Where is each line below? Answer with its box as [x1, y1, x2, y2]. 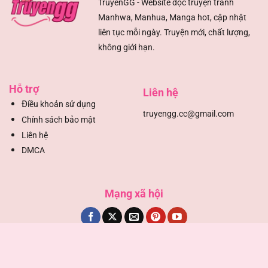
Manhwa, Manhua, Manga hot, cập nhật [98, 12, 247, 23]
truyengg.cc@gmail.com [143, 109, 234, 120]
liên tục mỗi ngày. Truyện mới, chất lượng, [98, 27, 251, 38]
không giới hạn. [98, 42, 156, 53]
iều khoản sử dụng [27, 99, 96, 109]
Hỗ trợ [9, 83, 39, 96]
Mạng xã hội [105, 188, 163, 200]
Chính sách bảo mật [21, 115, 96, 126]
